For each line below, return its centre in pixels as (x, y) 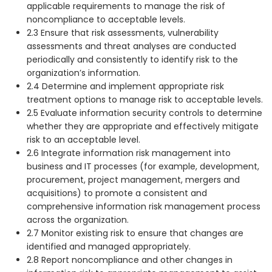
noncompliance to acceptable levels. (106, 19)
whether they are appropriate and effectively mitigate (143, 126)
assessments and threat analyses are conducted (131, 46)
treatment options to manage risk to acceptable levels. (145, 100)
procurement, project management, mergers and (133, 180)
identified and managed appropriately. (109, 246)
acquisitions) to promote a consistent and (117, 193)
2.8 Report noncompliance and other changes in (130, 260)
